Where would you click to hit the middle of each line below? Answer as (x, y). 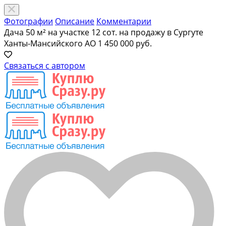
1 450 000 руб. (125, 43)
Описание (75, 21)
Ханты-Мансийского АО (50, 43)
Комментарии (124, 21)
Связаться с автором (45, 66)
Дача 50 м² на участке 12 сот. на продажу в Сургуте (104, 32)
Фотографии (29, 21)
